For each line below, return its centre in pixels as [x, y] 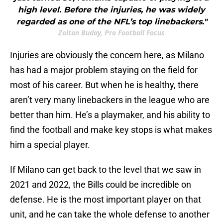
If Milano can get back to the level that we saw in [106, 170]
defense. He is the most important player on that [106, 200]
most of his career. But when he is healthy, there [104, 85]
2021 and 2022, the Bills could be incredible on [101, 185]
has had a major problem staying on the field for [104, 70]
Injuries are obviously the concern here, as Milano [107, 55]
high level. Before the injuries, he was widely [111, 10]
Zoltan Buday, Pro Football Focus [111, 33]
